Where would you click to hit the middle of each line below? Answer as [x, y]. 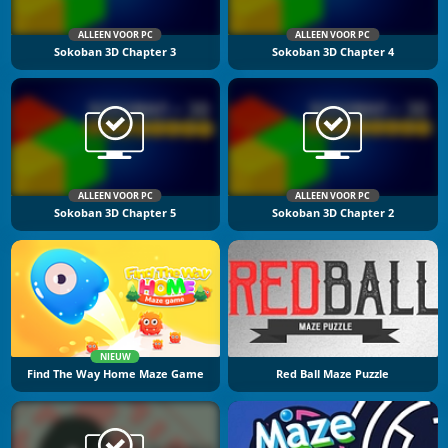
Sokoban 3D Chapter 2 [332, 212]
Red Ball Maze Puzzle [333, 374]
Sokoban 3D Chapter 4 [332, 51]
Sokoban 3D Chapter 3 [115, 51]
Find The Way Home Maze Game [115, 374]
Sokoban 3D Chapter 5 [115, 212]
